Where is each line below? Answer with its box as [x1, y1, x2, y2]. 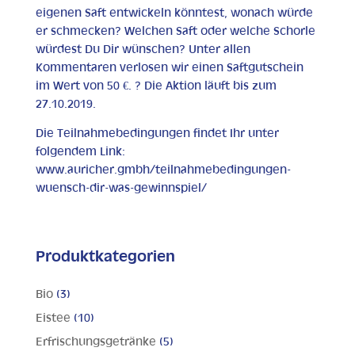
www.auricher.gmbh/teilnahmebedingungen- [35, 165, 291, 176]
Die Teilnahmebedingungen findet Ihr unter [35, 128, 279, 139]
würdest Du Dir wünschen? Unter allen [35, 44, 250, 55]
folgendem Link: [35, 147, 125, 158]
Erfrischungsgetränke [35, 337, 156, 348]
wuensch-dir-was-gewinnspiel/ [35, 183, 207, 194]
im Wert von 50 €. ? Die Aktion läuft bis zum [35, 81, 277, 92]
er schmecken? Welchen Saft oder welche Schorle [35, 26, 315, 37]
